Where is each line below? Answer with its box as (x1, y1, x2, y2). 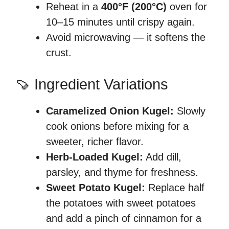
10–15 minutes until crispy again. (46, 16, 195, 28)
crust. (46, 47, 72, 58)
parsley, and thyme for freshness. (46, 166, 198, 178)
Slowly (174, 105, 205, 117)
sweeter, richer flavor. (46, 135, 144, 147)
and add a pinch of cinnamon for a (46, 212, 201, 224)
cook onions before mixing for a (46, 120, 189, 132)
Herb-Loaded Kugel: (46, 151, 143, 163)
